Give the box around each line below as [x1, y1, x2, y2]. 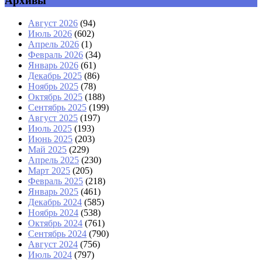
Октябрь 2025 [28, 92, 82, 102]
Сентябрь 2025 [28, 102, 87, 113]
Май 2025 [28, 144, 67, 155]
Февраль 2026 [28, 50, 83, 60]
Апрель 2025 [28, 155, 79, 166]
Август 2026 [28, 18, 78, 29]
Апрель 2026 [28, 39, 79, 50]
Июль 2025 [28, 123, 72, 134]
